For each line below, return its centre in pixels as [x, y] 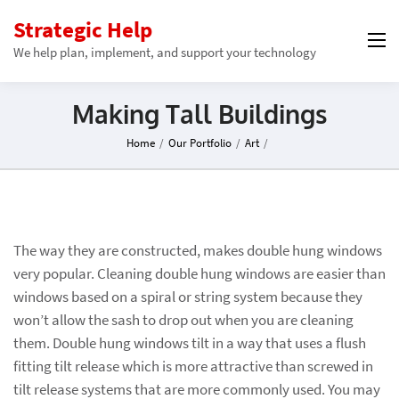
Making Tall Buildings [199, 114]
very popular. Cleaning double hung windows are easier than [199, 273]
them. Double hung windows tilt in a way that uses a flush [190, 342]
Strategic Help [83, 29]
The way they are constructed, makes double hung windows [198, 250]
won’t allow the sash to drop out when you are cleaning [183, 319]
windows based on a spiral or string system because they [188, 296]
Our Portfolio [200, 143]
